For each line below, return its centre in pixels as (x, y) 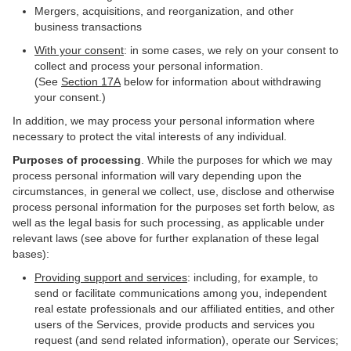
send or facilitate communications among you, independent (181, 293)
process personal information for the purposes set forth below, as (174, 207)
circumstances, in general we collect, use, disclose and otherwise (174, 191)
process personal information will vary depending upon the (157, 175)
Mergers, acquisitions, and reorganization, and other (164, 11)
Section (81, 81)
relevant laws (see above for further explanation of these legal (166, 238)
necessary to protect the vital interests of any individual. (150, 136)
